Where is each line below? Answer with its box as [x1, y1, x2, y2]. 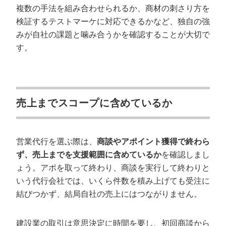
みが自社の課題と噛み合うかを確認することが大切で [16, 30, 210, 39]
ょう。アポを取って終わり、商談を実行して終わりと [16, 163, 210, 172]
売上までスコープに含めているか [16, 97, 176, 108]
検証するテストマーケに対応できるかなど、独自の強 [16, 17, 210, 26]
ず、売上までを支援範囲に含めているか [16, 150, 161, 159]
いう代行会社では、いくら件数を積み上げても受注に [16, 177, 210, 185]
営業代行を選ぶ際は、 [16, 137, 97, 146]
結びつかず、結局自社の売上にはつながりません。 [16, 190, 202, 198]
